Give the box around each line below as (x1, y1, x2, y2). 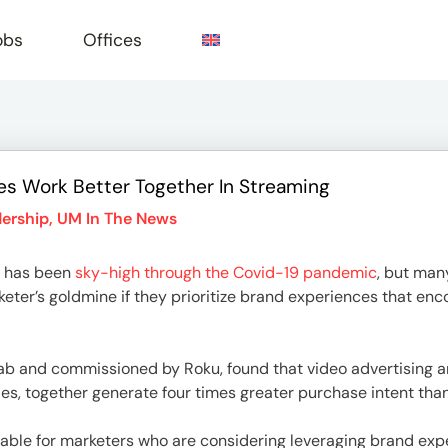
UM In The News (57, 208, 177, 229)
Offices (83, 29, 142, 51)
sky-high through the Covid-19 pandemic (75, 262, 377, 283)
